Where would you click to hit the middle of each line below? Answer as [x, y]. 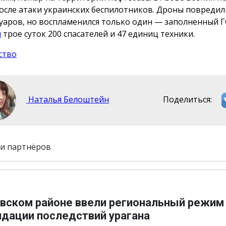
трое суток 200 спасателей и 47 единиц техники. [98, 34]
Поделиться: [188, 100]
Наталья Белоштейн [68, 100]
